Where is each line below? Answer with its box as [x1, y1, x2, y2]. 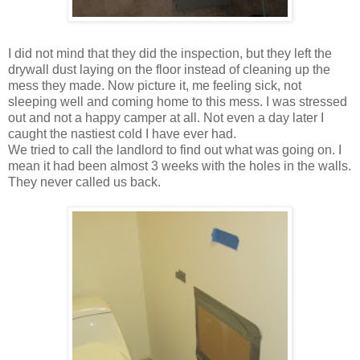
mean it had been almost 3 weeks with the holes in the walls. [8, 158, 351, 173]
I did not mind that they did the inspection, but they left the [8, 46, 332, 60]
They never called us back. [8, 174, 161, 189]
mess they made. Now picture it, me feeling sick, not [8, 78, 301, 92]
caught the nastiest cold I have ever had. [8, 126, 236, 141]
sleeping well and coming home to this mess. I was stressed [8, 94, 347, 108]
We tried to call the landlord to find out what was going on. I [8, 142, 342, 157]
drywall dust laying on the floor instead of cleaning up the [8, 62, 330, 76]
